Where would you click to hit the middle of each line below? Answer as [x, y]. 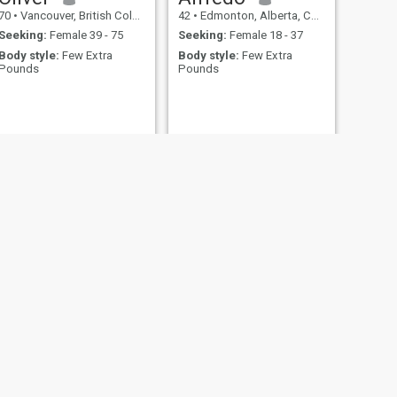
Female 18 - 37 [265, 35]
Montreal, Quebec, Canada [74, 386]
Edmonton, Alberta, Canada [254, 15]
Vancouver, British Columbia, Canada [74, 15]
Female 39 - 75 [85, 35]
